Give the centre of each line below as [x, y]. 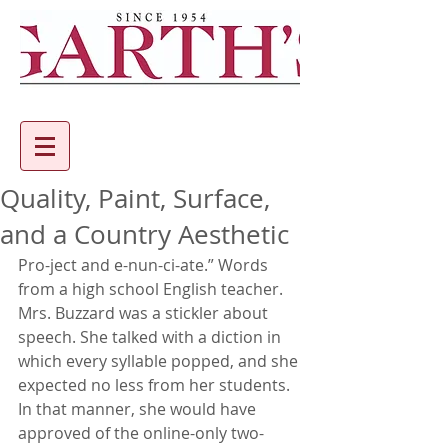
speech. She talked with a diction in [151, 337]
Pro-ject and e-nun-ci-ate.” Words [145, 265]
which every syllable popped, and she [160, 361]
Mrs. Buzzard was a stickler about [145, 313]
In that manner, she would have [139, 409]
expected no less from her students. [156, 385]
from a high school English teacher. [152, 289]
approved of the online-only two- [141, 433]
